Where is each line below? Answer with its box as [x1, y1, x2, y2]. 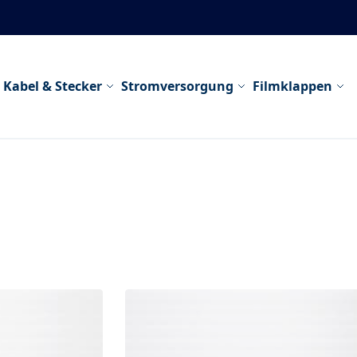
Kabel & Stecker [2, 77, 102, 96]
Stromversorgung [120, 77, 233, 96]
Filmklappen [252, 77, 332, 96]
